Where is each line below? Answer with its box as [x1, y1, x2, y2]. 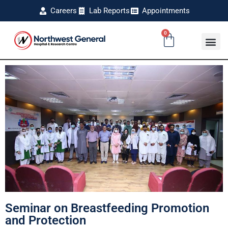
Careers [50, 6, 77, 15]
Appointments [141, 6, 190, 15]
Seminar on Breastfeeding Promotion [5, 201, 209, 215]
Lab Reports [89, 6, 130, 15]
